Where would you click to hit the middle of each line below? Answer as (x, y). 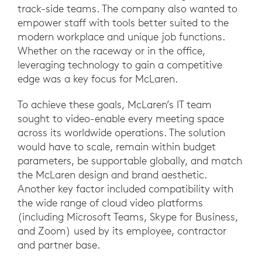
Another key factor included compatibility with (125, 188)
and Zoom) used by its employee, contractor (122, 230)
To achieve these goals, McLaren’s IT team (115, 104)
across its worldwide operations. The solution (121, 132)
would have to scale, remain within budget (117, 146)
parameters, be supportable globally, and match (130, 160)
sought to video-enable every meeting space (121, 118)
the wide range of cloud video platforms (110, 202)
